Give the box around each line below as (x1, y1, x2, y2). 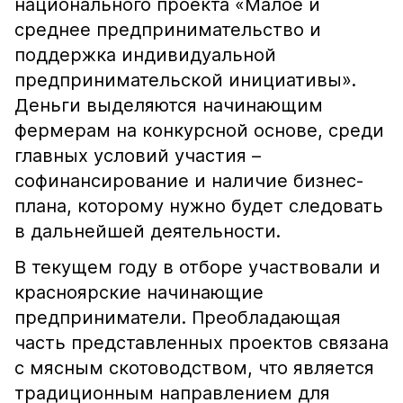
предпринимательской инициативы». (14, 69, 356, 91)
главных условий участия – (14, 145, 261, 166)
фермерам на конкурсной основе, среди (14, 120, 384, 141)
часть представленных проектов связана (14, 332, 389, 354)
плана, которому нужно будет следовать (14, 195, 383, 217)
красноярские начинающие (14, 282, 264, 303)
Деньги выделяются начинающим (14, 94, 323, 116)
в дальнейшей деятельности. (14, 220, 281, 242)
